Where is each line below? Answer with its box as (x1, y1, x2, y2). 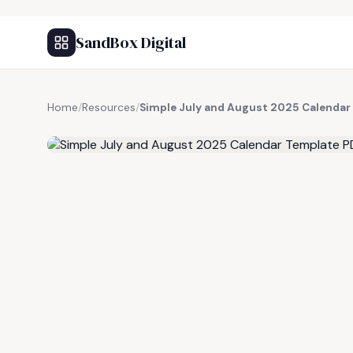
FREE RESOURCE (84, 119, 166, 132)
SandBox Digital (76, 32, 186, 54)
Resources (82, 101, 136, 114)
